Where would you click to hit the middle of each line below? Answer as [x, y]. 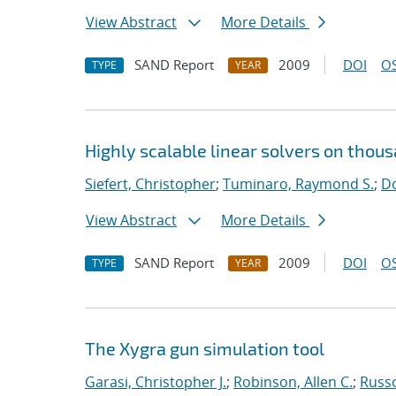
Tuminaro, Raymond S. [298, 184]
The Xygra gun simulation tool [205, 348]
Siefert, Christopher [150, 184]
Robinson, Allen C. [293, 382]
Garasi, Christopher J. [156, 382]
